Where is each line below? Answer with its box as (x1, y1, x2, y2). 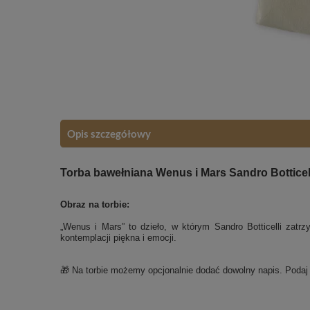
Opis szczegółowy (67, 127, 151, 140)
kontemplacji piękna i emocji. (60, 232, 176, 243)
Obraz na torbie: (60, 199, 129, 210)
